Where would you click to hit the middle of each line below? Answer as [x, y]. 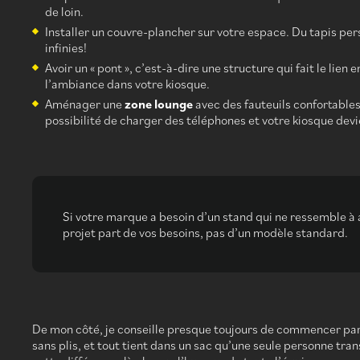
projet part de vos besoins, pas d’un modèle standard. [205, 232]
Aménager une [85, 103]
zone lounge [159, 103]
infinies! [66, 47]
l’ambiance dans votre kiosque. [127, 83]
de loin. [64, 11]
